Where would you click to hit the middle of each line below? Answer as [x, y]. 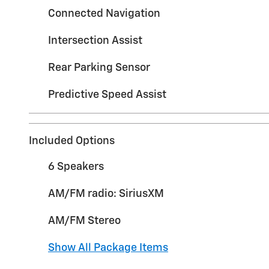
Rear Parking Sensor [99, 68]
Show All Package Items [108, 248]
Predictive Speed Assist [107, 95]
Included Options [72, 141]
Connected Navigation [104, 14]
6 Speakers [76, 167]
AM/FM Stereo [84, 221]
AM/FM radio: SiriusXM [106, 194]
